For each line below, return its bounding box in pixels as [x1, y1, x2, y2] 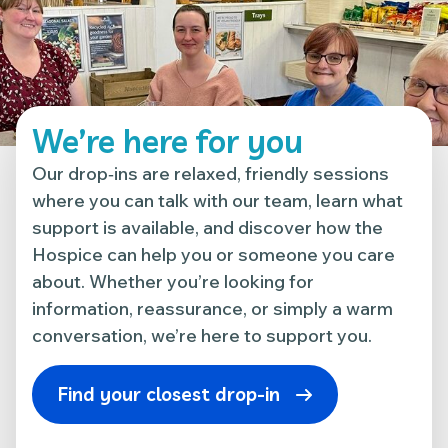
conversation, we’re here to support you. [32, 324, 372, 347]
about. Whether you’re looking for [32, 270, 314, 293]
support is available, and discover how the [32, 216, 383, 239]
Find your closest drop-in [58, 382, 280, 406]
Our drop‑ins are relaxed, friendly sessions [32, 162, 389, 185]
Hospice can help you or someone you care [32, 243, 395, 266]
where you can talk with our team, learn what [32, 189, 403, 212]
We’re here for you [32, 121, 303, 161]
